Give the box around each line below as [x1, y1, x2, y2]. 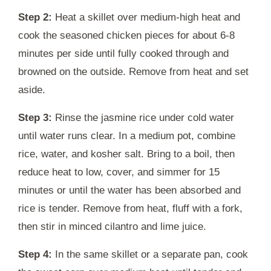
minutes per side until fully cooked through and [18, 47, 229, 59]
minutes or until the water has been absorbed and [18, 184, 241, 196]
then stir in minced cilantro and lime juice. [18, 220, 206, 232]
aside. [18, 83, 45, 96]
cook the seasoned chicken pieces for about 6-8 [18, 29, 235, 41]
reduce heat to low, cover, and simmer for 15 [18, 166, 220, 178]
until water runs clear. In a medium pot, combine [18, 129, 235, 142]
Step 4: [18, 248, 52, 260]
